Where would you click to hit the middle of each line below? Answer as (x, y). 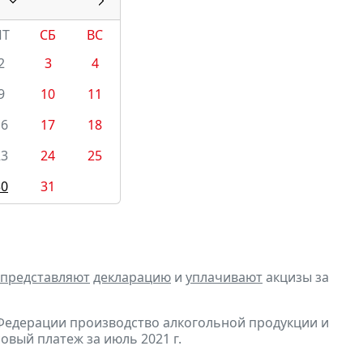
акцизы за (296, 278)
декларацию (132, 278)
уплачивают (224, 278)
